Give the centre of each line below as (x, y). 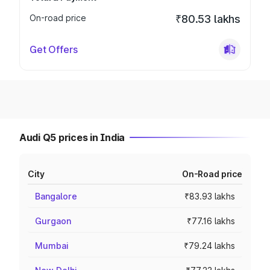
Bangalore (56, 196)
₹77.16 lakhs (211, 221)
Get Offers (54, 49)
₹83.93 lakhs (210, 196)
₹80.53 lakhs (208, 19)
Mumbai (52, 246)
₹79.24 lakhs (209, 246)
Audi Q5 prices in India (72, 137)
